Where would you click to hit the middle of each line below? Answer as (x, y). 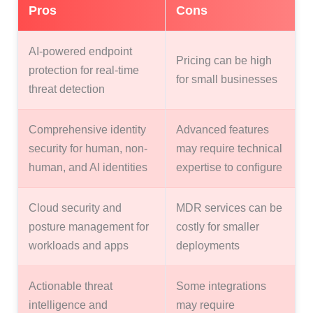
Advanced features (223, 129)
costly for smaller (218, 226)
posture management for (89, 226)
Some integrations (221, 285)
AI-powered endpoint (80, 51)
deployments (208, 245)
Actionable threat (71, 285)
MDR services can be (229, 207)
